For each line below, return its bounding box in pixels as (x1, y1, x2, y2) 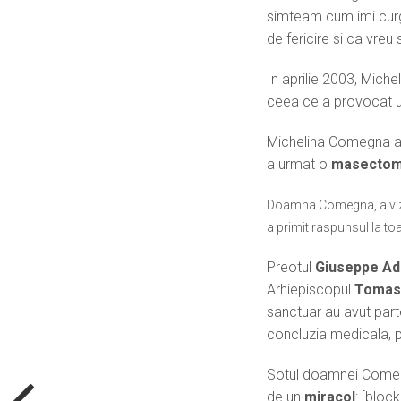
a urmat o (267, 155, 332, 173)
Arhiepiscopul (267, 280, 352, 298)
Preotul (267, 258, 312, 276)
